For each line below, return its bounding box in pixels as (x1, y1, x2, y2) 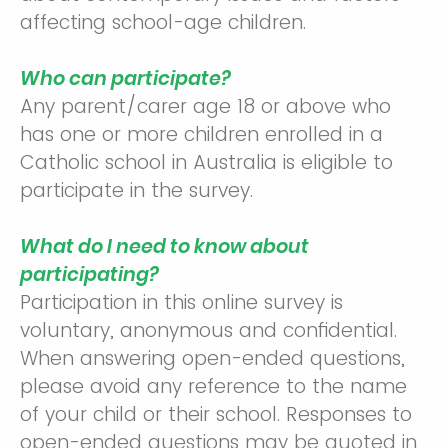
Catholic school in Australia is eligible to (20, 149, 393, 176)
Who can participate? (20, 65, 231, 92)
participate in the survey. (20, 177, 253, 204)
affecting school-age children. (20, 9, 306, 36)
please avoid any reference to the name (20, 373, 407, 400)
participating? (20, 261, 159, 288)
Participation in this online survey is (20, 289, 343, 316)
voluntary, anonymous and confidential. (20, 317, 397, 344)
